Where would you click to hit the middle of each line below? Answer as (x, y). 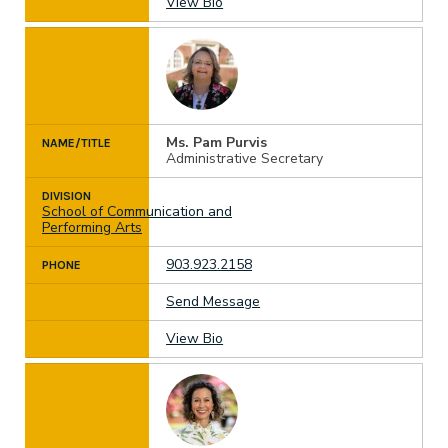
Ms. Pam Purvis (217, 142)
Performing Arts (92, 227)
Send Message (213, 301)
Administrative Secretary (245, 158)
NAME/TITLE (76, 142)
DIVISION (66, 195)
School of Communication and (137, 211)
